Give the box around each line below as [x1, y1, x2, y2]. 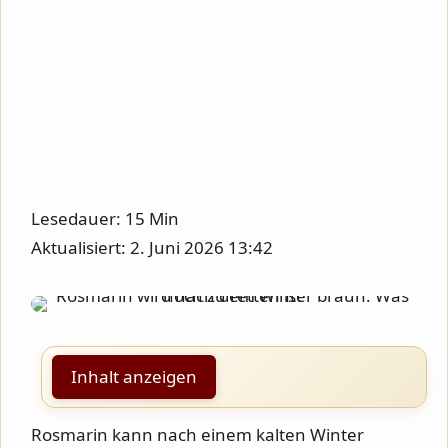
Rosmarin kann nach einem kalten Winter [31, 422, 364, 446]
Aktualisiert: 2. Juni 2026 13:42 [31, 235, 273, 259]
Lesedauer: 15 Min [31, 206, 179, 230]
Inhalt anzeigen [71, 364, 197, 388]
